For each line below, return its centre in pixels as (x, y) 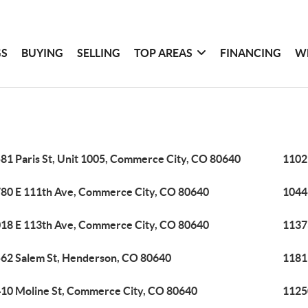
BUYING (43, 53)
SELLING (99, 53)
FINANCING (251, 53)
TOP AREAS (164, 53)
